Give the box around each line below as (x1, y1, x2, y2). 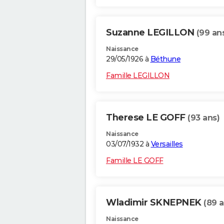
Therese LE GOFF (106, 112, 187, 123)
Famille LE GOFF (106, 156, 163, 165)
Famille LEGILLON (106, 71, 169, 80)
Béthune (150, 54, 180, 64)
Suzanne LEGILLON (106, 27, 196, 38)
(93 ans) (187, 113, 219, 123)
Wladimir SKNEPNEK (106, 197, 203, 208)
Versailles (150, 139, 183, 149)
